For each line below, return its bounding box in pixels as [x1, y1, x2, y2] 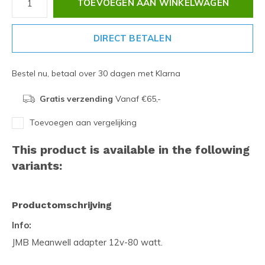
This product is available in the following [12, 143, 250, 157]
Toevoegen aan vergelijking [30, 117, 137, 128]
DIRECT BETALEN [93, 33, 172, 44]
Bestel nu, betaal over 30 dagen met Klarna [12, 68, 180, 79]
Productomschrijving [12, 199, 112, 211]
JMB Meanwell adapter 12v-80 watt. [12, 237, 163, 248]
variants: [12, 159, 62, 173]
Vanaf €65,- [112, 93, 161, 104]
